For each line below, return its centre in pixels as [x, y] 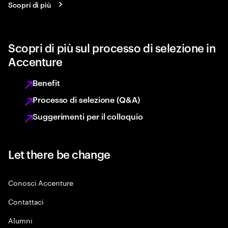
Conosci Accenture [41, 182]
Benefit [46, 82]
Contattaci [26, 201]
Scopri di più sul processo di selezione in [112, 47]
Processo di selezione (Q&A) [86, 99]
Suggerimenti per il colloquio [88, 116]
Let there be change [59, 154]
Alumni [20, 220]
